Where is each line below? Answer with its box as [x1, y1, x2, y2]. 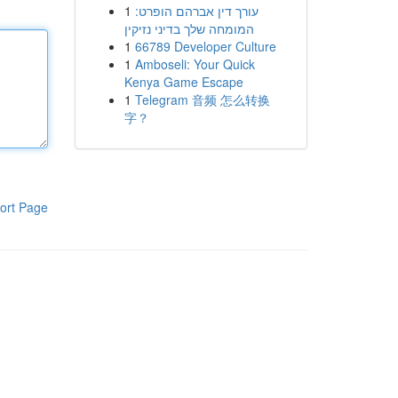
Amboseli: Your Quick [134, 55, 255, 73]
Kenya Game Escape [123, 73, 243, 91]
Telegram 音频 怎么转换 [134, 91, 270, 108]
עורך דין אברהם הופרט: [134, 2, 259, 20]
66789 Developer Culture [134, 37, 276, 55]
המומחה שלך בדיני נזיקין [123, 20, 254, 37]
